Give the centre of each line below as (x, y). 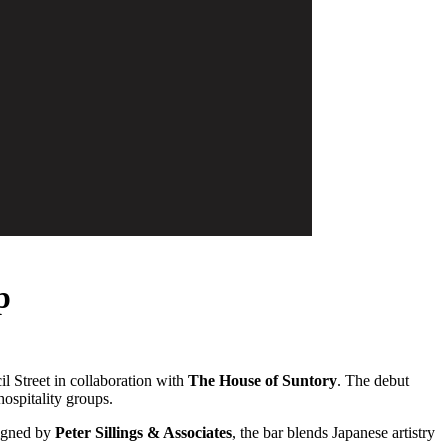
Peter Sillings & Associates (143, 432)
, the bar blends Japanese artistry (333, 432)
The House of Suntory (262, 380)
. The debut (373, 380)
